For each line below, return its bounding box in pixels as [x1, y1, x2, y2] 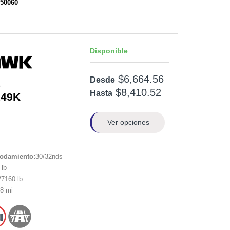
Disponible [90, 46, 128, 55]
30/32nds [35, 152, 63, 161]
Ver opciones [107, 118, 150, 127]
